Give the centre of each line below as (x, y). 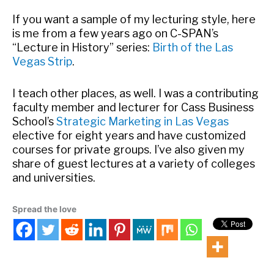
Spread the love (44, 209)
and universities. (54, 177)
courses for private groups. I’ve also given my (128, 149)
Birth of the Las (193, 47)
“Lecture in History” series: (82, 47)
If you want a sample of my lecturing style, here (134, 19)
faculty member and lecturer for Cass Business (133, 107)
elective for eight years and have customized (129, 135)
